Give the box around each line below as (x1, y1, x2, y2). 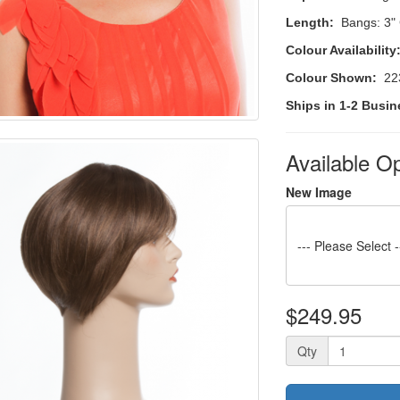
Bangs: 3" (341, 15, 396, 29)
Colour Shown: (286, 71, 378, 85)
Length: (286, 15, 342, 29)
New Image (286, 183, 353, 201)
